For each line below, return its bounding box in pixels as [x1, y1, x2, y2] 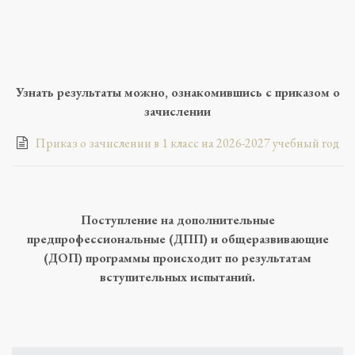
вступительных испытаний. [100, 269, 255, 286]
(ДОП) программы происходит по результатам [44, 250, 311, 267]
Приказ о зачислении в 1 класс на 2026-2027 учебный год [34, 135, 339, 152]
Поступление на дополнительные [80, 212, 275, 229]
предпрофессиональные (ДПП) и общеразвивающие [26, 231, 329, 248]
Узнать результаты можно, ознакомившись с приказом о [15, 84, 340, 101]
